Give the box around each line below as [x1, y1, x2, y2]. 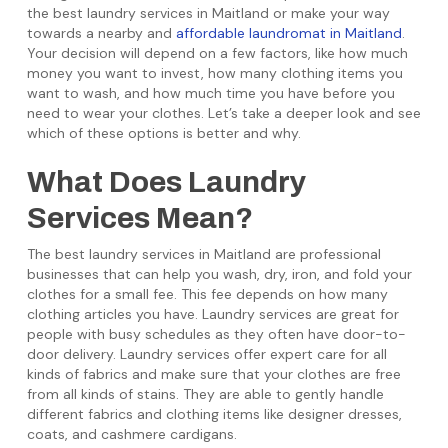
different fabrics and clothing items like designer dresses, [26, 405, 402, 423]
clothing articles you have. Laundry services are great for [26, 305, 399, 323]
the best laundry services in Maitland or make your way [26, 4, 390, 22]
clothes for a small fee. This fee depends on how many [26, 285, 388, 303]
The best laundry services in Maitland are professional [26, 245, 381, 263]
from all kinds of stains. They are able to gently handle [26, 385, 384, 403]
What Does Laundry [26, 166, 306, 198]
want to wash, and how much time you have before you [26, 84, 395, 102]
